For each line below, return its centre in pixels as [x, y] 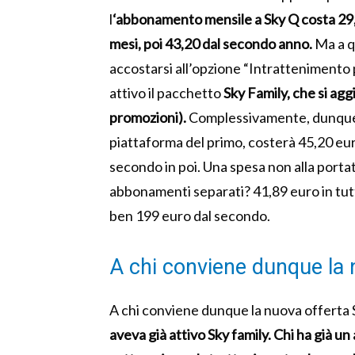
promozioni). [148, 118]
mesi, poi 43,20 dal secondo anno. [211, 44]
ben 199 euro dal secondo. [190, 216]
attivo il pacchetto [166, 93]
